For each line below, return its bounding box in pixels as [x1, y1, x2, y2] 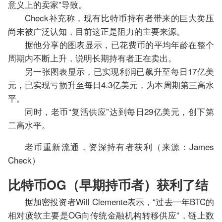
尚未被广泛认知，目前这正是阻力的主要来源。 [8, 25, 185, 38]
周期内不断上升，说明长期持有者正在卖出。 [8, 52, 176, 64]
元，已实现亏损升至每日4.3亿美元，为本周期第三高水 [8, 78, 214, 91]
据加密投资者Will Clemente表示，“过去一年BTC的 [25, 195, 214, 208]
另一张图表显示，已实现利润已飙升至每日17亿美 [25, 65, 214, 78]
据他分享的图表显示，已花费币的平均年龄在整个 [25, 38, 214, 51]
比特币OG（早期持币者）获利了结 [8, 175, 208, 194]
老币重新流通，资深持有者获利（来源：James [25, 140, 214, 153]
